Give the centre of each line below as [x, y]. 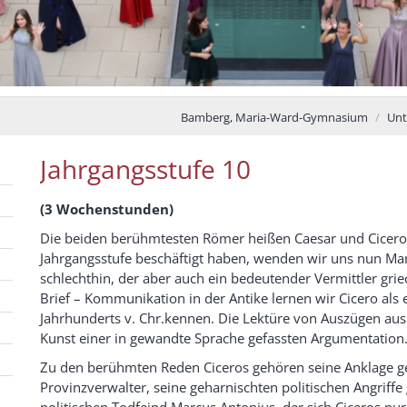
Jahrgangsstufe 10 [145, 169]
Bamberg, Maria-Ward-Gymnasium [274, 117]
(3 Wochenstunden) [107, 208]
